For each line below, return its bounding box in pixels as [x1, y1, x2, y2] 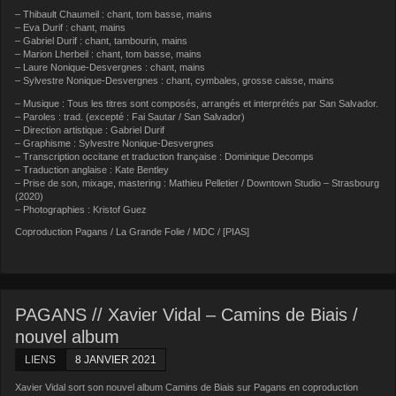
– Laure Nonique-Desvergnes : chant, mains [15, 61, 206, 72]
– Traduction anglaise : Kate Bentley [15, 164, 170, 175]
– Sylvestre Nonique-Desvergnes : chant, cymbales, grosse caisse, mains [15, 74, 335, 86]
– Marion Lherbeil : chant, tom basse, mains [15, 48, 202, 59]
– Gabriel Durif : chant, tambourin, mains [15, 34, 188, 46]
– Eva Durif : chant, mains [15, 21, 126, 33]
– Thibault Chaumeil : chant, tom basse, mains [15, 8, 213, 19]
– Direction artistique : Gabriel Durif [15, 124, 165, 135]
